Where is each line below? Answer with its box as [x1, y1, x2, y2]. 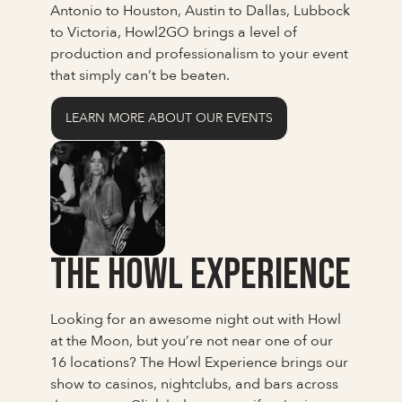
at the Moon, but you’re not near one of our [50, 330, 333, 351]
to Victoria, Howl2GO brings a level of [50, 22, 297, 42]
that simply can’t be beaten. [50, 65, 230, 85]
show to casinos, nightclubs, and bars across [50, 373, 338, 394]
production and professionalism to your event [50, 43, 348, 64]
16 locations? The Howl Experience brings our [50, 352, 348, 372]
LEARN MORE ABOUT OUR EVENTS [66, 109, 273, 127]
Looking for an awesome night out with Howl [50, 309, 341, 329]
